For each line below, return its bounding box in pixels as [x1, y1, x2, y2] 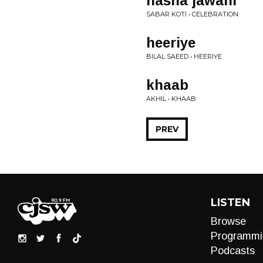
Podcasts [210, 245, 255, 257]
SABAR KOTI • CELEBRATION [146, 10, 238, 18]
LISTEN [210, 196, 250, 209]
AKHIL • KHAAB [146, 95, 196, 103]
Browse [210, 215, 246, 227]
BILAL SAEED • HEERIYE [146, 52, 222, 60]
